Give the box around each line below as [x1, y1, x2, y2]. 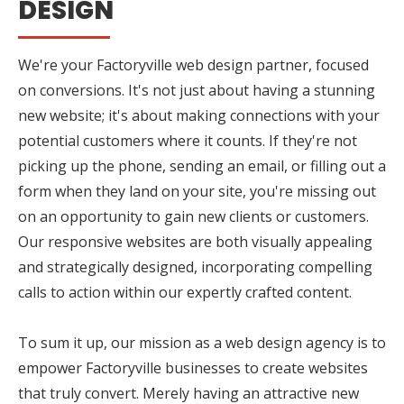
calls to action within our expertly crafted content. [18, 281, 352, 302]
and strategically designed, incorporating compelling [18, 256, 372, 277]
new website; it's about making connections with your [18, 105, 380, 125]
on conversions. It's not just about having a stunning [18, 79, 375, 100]
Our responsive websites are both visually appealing [18, 231, 372, 252]
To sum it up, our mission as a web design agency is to [18, 332, 386, 353]
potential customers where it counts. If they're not [18, 130, 357, 151]
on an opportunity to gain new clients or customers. [18, 206, 369, 226]
